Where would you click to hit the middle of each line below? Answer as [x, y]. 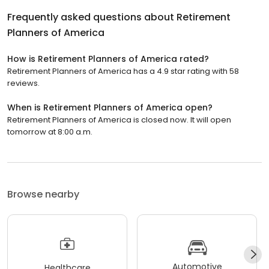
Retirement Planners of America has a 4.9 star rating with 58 [123, 71]
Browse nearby [43, 195]
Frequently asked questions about [92, 17]
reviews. [23, 83]
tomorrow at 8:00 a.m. [50, 132]
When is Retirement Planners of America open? [110, 108]
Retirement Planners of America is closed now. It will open [119, 120]
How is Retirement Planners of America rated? [108, 59]
